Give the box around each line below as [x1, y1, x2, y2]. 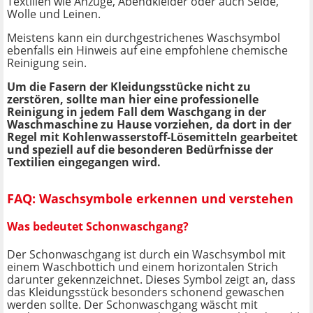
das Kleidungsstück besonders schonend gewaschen [7, 284, 284, 300]
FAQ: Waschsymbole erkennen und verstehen [7, 190, 293, 208]
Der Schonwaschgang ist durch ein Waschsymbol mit [7, 246, 286, 262]
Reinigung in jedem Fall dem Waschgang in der [7, 103, 266, 119]
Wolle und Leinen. [7, 6, 101, 22]
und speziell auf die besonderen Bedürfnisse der [7, 141, 273, 157]
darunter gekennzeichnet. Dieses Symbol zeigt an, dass [7, 271, 296, 287]
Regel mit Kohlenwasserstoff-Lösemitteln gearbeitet [7, 129, 298, 145]
